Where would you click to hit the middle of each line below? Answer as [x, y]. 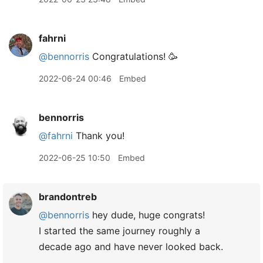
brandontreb [68, 196]
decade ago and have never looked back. [131, 246]
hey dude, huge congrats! [147, 215]
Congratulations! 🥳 [134, 56]
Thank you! [99, 135]
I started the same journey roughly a [119, 230]
